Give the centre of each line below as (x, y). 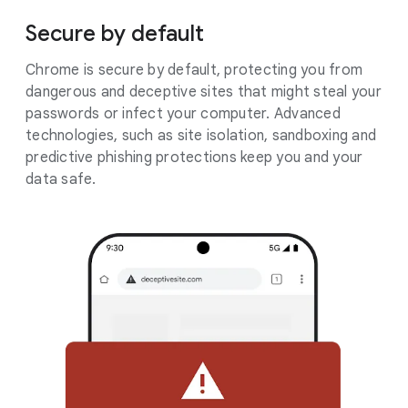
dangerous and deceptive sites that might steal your (204, 92)
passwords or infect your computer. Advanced (183, 114)
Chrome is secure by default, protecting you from (194, 70)
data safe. (61, 179)
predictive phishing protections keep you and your (194, 158)
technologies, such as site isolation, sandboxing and (201, 136)
